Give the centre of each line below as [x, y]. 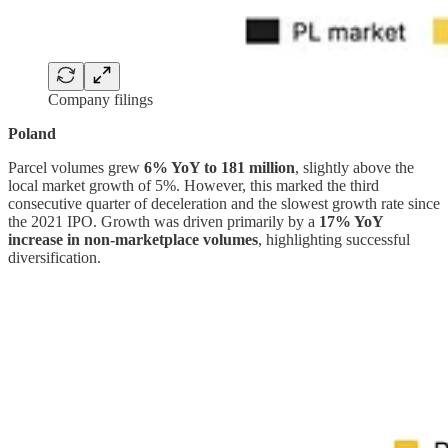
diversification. [54, 257]
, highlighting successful [334, 239]
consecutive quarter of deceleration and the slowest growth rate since [224, 203]
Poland [32, 133]
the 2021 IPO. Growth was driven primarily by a [163, 221]
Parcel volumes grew [76, 167]
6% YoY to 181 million [219, 167]
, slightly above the [354, 167]
